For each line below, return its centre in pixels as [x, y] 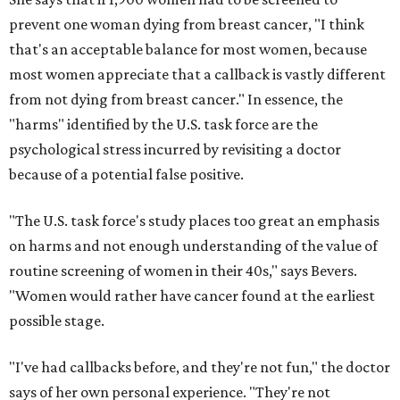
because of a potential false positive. [126, 174]
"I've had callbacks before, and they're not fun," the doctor [200, 367]
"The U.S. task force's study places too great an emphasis [194, 221]
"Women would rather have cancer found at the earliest [192, 296]
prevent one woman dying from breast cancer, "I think [187, 24]
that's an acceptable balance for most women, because [188, 49]
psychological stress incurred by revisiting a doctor [175, 149]
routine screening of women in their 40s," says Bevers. [183, 271]
